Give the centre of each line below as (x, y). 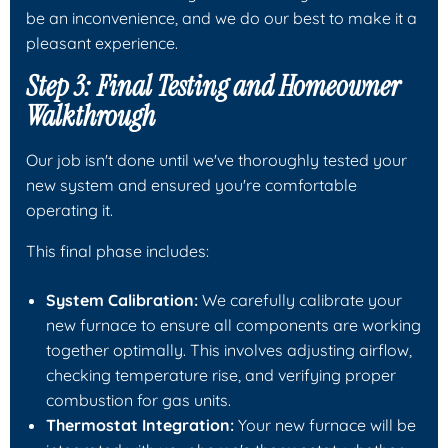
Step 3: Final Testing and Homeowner (213, 86)
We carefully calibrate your (300, 299)
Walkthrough (90, 116)
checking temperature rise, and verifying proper (221, 374)
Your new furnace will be (325, 424)
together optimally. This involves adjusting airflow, (229, 349)
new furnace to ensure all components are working (233, 324)
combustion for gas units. (138, 399)
